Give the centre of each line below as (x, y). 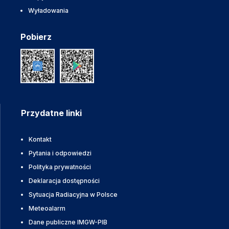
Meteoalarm (47, 208)
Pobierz (36, 37)
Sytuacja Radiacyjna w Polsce (73, 194)
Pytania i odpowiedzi (60, 153)
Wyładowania (48, 10)
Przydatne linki (51, 113)
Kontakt (40, 139)
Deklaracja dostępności (64, 181)
